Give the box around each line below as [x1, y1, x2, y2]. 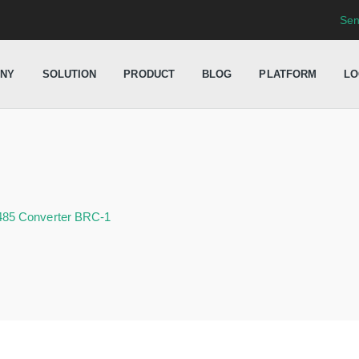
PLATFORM [259, 68, 317, 80]
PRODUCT [123, 68, 175, 80]
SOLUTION [42, 68, 97, 80]
